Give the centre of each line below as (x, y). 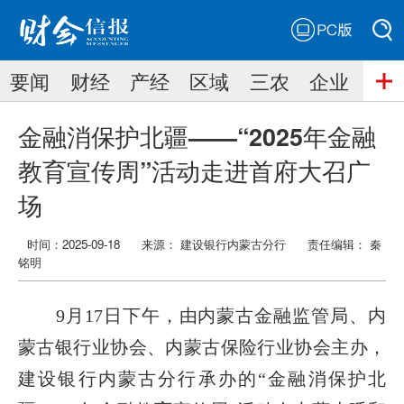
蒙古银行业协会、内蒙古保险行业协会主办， (202, 347)
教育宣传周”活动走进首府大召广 (194, 170)
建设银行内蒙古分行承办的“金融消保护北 (202, 378)
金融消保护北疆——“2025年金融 (197, 136)
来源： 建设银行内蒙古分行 (214, 243)
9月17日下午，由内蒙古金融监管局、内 (202, 315)
